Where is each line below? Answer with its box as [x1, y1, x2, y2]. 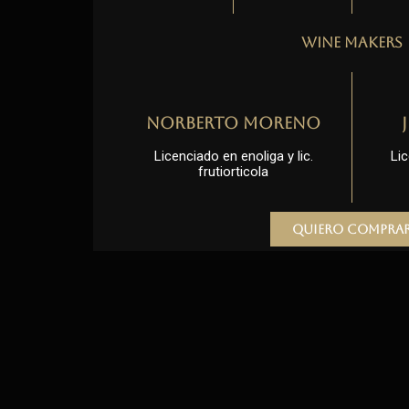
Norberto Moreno [146, 113, 321, 132]
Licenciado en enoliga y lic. [153, 148, 313, 164]
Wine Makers [301, 34, 403, 51]
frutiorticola [198, 163, 269, 180]
